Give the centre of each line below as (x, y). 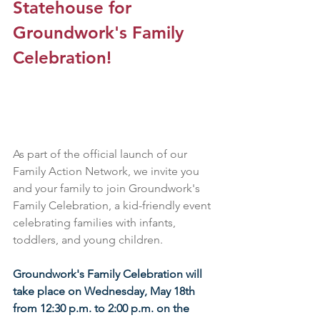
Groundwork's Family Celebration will (109, 274)
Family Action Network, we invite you (107, 171)
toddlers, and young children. (88, 240)
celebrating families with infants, (96, 223)
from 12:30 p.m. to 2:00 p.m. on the (102, 309)
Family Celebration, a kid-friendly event (113, 206)
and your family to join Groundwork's (108, 189)
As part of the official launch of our (101, 154)
